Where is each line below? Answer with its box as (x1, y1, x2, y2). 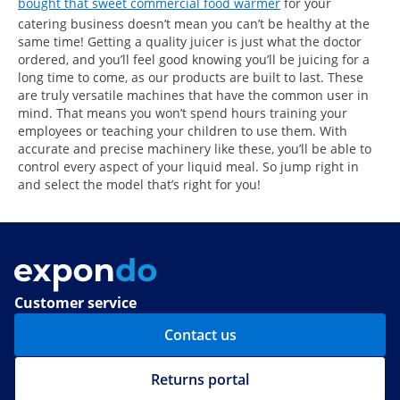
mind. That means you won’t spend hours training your (18, 104, 347, 121)
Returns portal (151, 369, 249, 389)
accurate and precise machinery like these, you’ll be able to (18, 139, 371, 157)
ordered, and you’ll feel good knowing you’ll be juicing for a (18, 50, 370, 68)
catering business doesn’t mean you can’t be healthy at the (18, 14, 370, 32)
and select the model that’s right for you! (18, 175, 261, 193)
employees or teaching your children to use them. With (18, 121, 347, 139)
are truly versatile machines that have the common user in (18, 86, 369, 104)
